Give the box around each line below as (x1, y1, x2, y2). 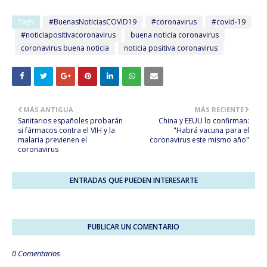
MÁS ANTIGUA (23, 104, 73, 114)
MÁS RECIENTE (194, 104, 244, 114)
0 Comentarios (12, 247, 60, 259)
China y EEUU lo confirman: (159, 115, 249, 126)
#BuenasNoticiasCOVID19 (49, 16, 136, 27)
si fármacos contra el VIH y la (18, 125, 115, 135)
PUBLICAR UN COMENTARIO (88, 221, 179, 232)
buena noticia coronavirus (131, 29, 219, 40)
